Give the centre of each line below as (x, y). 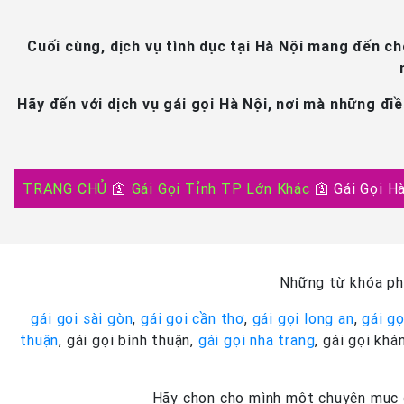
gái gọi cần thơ (193, 318)
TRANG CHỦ (65, 188)
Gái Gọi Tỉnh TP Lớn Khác (220, 188)
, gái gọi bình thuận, (129, 340)
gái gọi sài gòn (82, 318)
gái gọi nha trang (257, 340)
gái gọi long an (303, 318)
